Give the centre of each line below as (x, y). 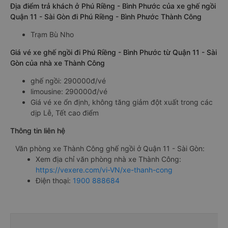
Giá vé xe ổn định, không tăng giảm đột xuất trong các (122, 102)
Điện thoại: (54, 180)
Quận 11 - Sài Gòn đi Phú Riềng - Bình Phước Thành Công (106, 17)
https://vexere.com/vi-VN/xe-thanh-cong (104, 170)
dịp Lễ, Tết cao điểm (65, 113)
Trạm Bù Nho (52, 34)
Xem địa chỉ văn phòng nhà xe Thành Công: (108, 159)
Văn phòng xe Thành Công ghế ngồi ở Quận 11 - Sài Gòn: (110, 148)
